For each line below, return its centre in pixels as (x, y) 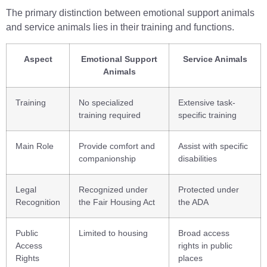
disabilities (198, 158)
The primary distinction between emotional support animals (130, 13)
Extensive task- (207, 102)
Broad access (204, 233)
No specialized (106, 102)
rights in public (205, 245)
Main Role (35, 146)
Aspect (38, 59)
